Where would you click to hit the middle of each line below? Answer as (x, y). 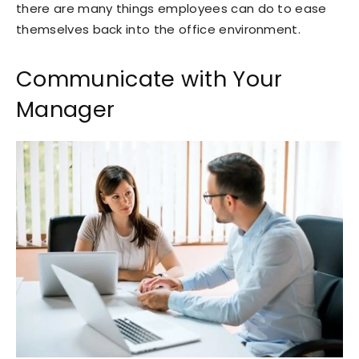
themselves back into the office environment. (159, 30)
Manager (66, 110)
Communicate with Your (149, 79)
